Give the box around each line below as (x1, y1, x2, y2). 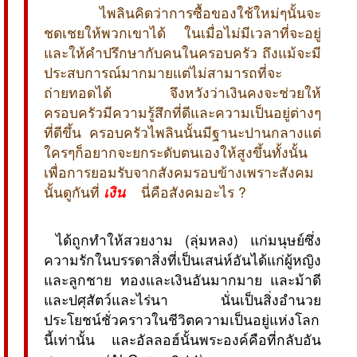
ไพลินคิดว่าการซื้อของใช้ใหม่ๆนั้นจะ (89, 2, 322, 22)
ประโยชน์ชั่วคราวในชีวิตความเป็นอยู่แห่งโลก (44, 308, 320, 329)
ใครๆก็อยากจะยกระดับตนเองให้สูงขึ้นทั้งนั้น (44, 141, 308, 162)
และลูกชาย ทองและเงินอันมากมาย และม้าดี (44, 269, 321, 289)
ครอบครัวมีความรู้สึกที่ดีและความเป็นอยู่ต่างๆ (44, 101, 321, 122)
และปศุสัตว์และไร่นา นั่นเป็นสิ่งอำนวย (44, 288, 321, 309)
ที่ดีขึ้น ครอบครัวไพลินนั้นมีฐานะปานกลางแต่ (44, 121, 321, 142)
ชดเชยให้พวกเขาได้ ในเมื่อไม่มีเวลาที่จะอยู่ (44, 22, 321, 42)
